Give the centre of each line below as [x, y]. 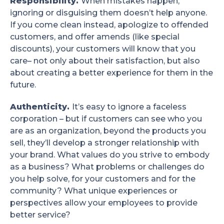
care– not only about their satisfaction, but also [105, 61]
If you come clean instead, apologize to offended [109, 25]
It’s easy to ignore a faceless [129, 107]
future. [23, 85]
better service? [40, 215]
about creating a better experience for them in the [111, 73]
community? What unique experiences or [94, 191]
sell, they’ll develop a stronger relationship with [104, 143]
